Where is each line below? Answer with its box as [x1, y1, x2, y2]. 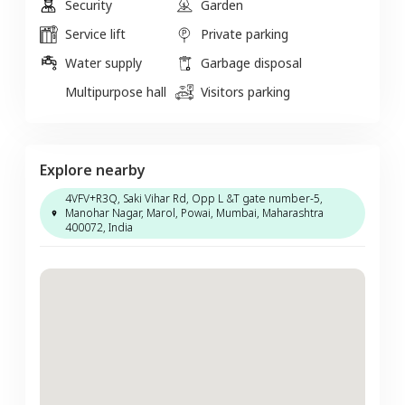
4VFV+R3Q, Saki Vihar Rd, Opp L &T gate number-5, [64, 190, 323, 206]
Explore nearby [40, 159, 146, 180]
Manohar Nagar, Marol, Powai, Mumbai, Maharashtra [64, 204, 324, 221]
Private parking [201, 24, 288, 42]
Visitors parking [201, 82, 290, 100]
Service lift [65, 24, 126, 42]
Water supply [65, 53, 142, 71]
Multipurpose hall [65, 82, 166, 100]
